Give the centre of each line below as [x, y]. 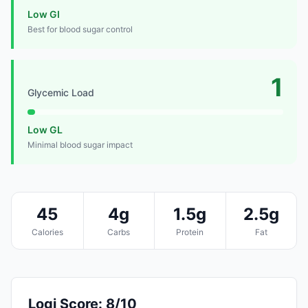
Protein [190, 232]
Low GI [44, 14]
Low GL [45, 129]
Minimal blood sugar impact [80, 144]
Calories [47, 232]
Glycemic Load [61, 92]
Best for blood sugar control [80, 29]
